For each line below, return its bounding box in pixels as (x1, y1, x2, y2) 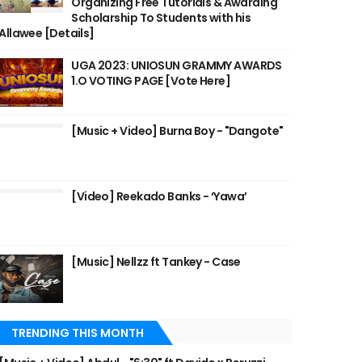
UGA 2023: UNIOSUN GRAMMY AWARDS (71, 57, 282, 74)
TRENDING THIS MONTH (11, 325, 145, 341)
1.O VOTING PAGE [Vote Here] (71, 73, 231, 89)
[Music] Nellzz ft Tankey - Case (71, 254, 241, 270)
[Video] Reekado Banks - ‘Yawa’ (71, 188, 247, 204)
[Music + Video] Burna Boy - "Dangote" (71, 123, 284, 139)
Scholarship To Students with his (71, 10, 251, 26)
